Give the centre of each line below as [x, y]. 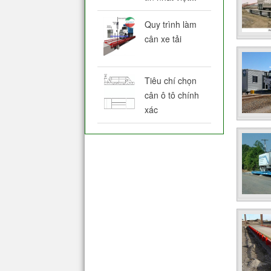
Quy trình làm [170, 24]
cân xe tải [163, 38]
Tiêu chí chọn [170, 80]
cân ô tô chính [171, 95]
